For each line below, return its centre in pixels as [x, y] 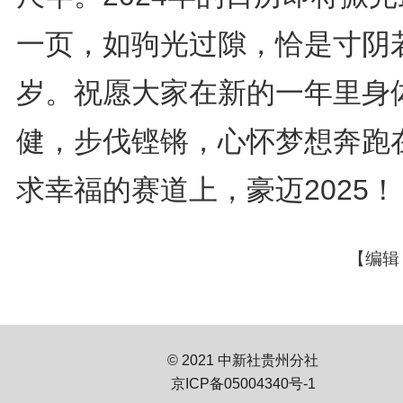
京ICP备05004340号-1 [243, 384]
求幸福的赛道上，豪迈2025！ [207, 190]
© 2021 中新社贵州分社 [243, 361]
